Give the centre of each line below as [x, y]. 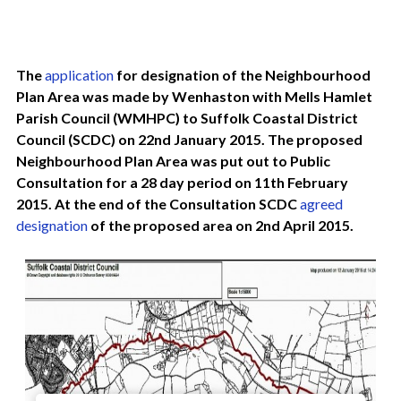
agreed [321, 204]
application [79, 75]
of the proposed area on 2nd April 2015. [222, 225]
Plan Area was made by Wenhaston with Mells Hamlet [194, 96]
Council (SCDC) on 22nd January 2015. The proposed [189, 139]
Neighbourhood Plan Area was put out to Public [173, 161]
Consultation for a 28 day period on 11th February [182, 182]
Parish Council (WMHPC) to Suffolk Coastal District [187, 118]
